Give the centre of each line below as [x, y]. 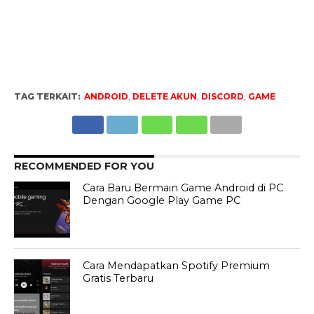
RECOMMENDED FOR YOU [84, 166]
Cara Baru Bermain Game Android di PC [183, 188]
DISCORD [222, 97]
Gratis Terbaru [118, 279]
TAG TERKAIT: [47, 97]
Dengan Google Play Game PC [162, 201]
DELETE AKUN [164, 97]
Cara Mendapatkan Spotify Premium [177, 266]
